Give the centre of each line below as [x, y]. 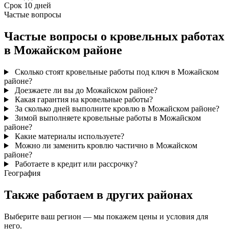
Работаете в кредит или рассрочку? [75, 164]
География [22, 173]
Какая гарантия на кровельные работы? [83, 100]
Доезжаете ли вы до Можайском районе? [85, 90]
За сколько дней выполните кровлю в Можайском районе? [116, 109]
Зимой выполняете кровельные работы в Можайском [107, 118]
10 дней [38, 6]
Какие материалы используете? [68, 136]
